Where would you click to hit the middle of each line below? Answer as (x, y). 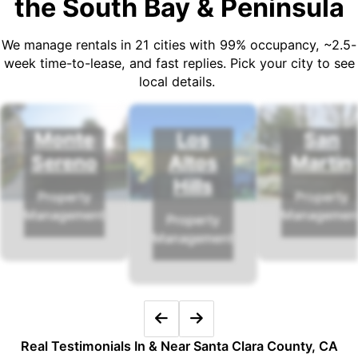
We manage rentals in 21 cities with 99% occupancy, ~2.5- (179, 45)
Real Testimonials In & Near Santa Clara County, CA (179, 346)
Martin (322, 163)
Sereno (64, 163)
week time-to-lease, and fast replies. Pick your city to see (179, 64)
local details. (179, 82)
